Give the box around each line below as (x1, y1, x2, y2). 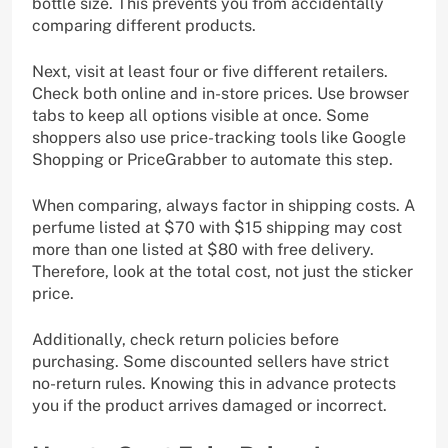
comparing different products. (32, 15, 256, 35)
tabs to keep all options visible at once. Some (32, 105, 369, 125)
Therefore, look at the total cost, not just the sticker (32, 261, 413, 281)
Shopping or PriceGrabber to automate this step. (32, 149, 393, 169)
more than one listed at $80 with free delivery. (32, 239, 374, 259)
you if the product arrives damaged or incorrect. (32, 395, 387, 415)
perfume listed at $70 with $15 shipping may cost (32, 217, 402, 237)
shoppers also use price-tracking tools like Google (32, 127, 406, 147)
